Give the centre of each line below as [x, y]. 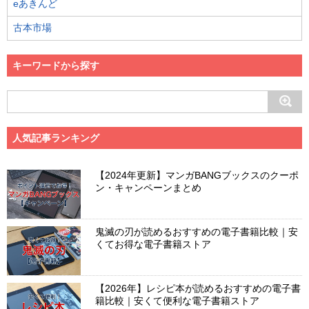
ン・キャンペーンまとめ [149, 187]
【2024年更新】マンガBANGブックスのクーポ [197, 175]
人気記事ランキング [56, 138]
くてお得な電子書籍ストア [153, 244]
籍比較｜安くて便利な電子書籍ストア [178, 301]
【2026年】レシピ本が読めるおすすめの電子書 [198, 289]
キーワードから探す [56, 65]
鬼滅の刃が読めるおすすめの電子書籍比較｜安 [197, 231]
